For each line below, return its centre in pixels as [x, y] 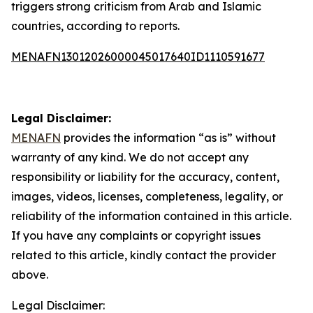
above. [30, 275]
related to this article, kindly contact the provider [144, 255]
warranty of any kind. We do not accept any [130, 157]
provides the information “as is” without [168, 138]
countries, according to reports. [95, 26]
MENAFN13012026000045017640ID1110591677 [138, 57]
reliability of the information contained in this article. [151, 216]
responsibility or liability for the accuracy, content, [145, 177]
